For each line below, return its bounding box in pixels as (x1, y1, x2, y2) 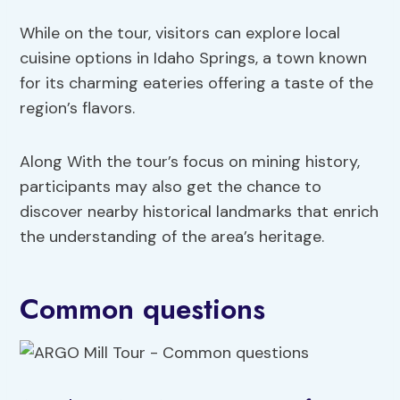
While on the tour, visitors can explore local (20, 22, 341, 45)
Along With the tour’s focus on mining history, (20, 151, 361, 173)
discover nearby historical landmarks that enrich (20, 201, 379, 223)
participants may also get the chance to (20, 176, 322, 198)
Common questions (20, 288, 266, 330)
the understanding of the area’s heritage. (20, 226, 325, 248)
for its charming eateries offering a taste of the (20, 72, 374, 95)
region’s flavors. (20, 97, 136, 120)
